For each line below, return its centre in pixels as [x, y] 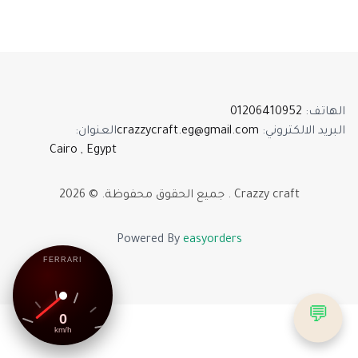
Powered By [148, 241]
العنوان [97, 132]
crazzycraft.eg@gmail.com [188, 132]
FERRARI [63, 260]
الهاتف [327, 113]
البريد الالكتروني [305, 132]
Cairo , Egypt [83, 151]
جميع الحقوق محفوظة [164, 196]
